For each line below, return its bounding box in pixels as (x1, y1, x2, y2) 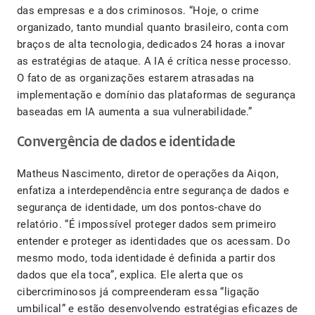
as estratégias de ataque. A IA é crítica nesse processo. (17, 55, 292, 68)
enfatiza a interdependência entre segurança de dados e (17, 184, 290, 198)
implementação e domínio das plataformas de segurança (17, 89, 296, 102)
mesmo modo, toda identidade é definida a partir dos (17, 252, 276, 265)
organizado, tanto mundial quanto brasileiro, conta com (17, 21, 289, 34)
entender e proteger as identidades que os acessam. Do (17, 235, 290, 248)
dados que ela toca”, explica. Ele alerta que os (17, 269, 244, 282)
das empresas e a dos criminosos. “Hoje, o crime (17, 4, 259, 18)
